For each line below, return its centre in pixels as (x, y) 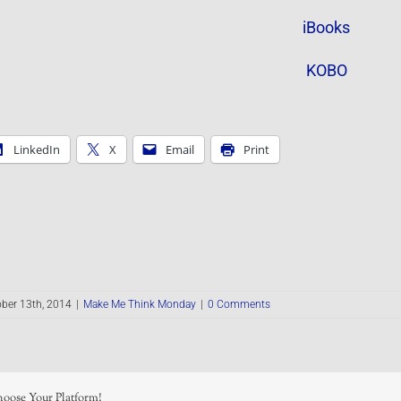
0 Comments (239, 305)
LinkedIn (36, 149)
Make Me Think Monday (139, 305)
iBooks (327, 27)
